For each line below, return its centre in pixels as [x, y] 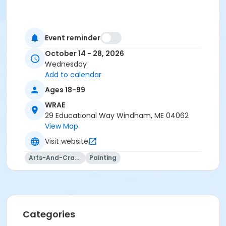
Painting [103, 158]
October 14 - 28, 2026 [84, 54]
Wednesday [66, 64]
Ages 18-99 [65, 90]
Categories [49, 214]
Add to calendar [73, 75]
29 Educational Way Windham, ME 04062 [117, 116]
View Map [62, 126]
